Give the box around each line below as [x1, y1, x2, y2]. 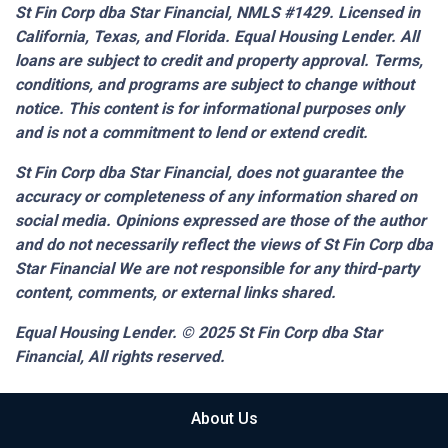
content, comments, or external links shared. [15, 282, 336, 302]
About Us [190, 408, 258, 428]
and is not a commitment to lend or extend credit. [15, 122, 368, 142]
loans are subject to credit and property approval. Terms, [15, 50, 423, 70]
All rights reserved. [84, 346, 225, 366]
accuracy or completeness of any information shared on [15, 186, 417, 206]
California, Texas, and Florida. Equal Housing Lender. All [15, 26, 419, 46]
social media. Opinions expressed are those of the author [15, 210, 426, 230]
